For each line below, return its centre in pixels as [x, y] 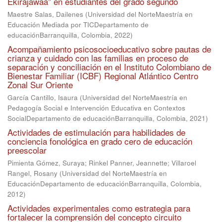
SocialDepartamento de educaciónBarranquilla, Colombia [97, 118]
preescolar [27, 150]
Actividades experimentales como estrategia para [99, 208]
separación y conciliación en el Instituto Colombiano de [109, 67]
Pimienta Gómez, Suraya [46, 163]
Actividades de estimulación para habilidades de [96, 132]
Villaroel [184, 163]
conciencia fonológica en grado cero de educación [100, 141]
